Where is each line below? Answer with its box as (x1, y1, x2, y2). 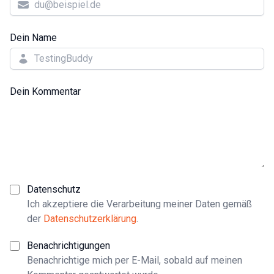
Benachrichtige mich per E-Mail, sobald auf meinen (27, 254, 242, 266)
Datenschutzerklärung (43, 212, 136, 224)
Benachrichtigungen (27, 239, 110, 251)
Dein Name (10, 31, 57, 43)
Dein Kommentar (10, 85, 81, 97)
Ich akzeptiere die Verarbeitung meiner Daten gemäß (27, 198, 252, 210)
